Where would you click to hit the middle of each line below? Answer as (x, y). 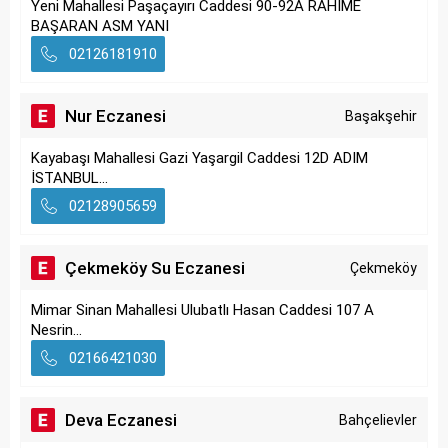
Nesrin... (56, 330)
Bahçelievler (378, 420)
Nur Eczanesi (115, 116)
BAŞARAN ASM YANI (100, 26)
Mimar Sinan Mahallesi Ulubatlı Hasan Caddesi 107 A (202, 310)
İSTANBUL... (69, 178)
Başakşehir (381, 116)
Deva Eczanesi (121, 420)
